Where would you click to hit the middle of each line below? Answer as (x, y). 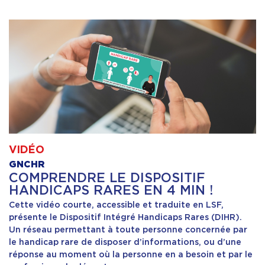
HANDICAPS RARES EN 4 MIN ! (111, 190)
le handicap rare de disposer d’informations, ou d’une (125, 242)
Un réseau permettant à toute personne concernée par (128, 229)
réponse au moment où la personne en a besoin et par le (131, 254)
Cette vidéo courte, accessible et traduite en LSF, (116, 204)
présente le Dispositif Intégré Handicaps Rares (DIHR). (125, 217)
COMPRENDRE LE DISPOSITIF (107, 177)
